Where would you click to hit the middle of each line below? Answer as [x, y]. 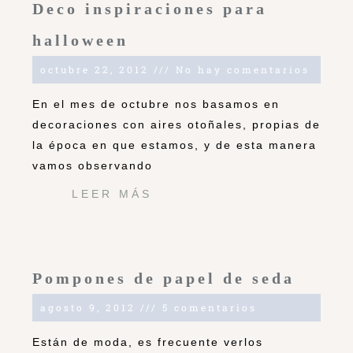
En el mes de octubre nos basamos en [156, 104]
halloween [80, 41]
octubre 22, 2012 [97, 70]
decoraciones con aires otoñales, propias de [176, 125]
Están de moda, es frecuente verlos [148, 342]
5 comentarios [207, 308]
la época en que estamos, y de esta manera [175, 145]
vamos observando [93, 166]
